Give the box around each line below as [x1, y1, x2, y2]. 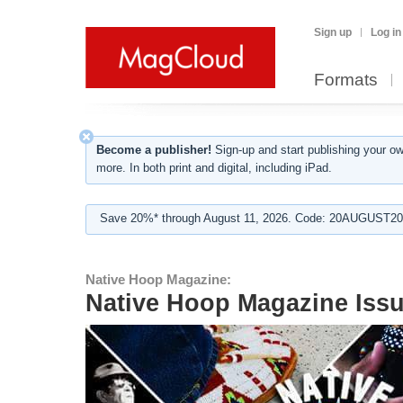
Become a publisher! [96, 143, 211, 157]
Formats [314, 70, 378, 89]
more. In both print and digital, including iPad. [96, 161, 332, 175]
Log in [371, 26, 401, 39]
